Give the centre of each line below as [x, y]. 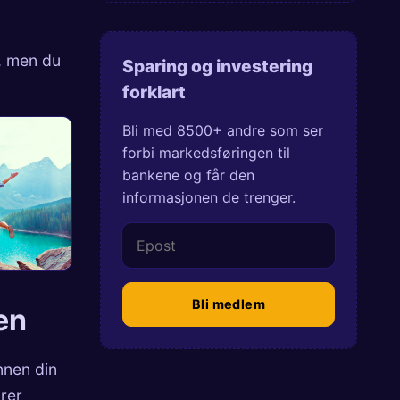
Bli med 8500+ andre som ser [223, 130]
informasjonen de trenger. [209, 197]
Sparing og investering [217, 67]
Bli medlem [229, 304]
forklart [154, 92]
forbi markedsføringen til [206, 152]
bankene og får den [188, 175]
